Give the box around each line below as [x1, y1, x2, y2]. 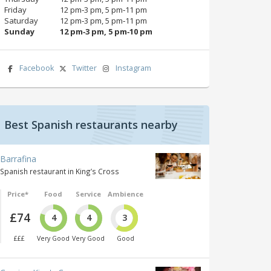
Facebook [19, 62, 54, 73]
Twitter [72, 62, 97, 73]
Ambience [107, 189, 143, 198]
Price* [7, 189, 28, 198]
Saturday [4, 15, 38, 26]
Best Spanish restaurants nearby [4, 117, 178, 132]
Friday [4, 4, 27, 15]
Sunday [4, 25, 34, 37]
